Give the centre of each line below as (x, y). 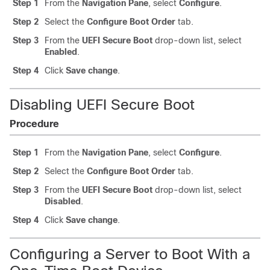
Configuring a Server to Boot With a (130, 254)
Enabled (61, 52)
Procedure (34, 124)
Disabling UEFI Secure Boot (102, 105)
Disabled (63, 201)
